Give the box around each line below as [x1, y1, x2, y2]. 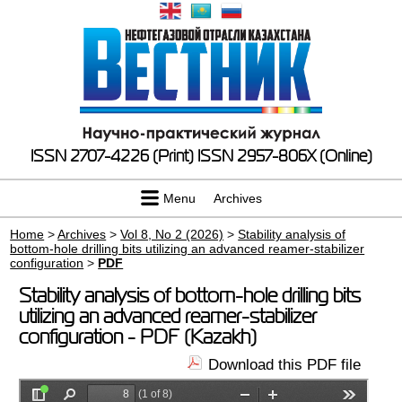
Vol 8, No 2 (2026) [120, 227, 224, 241]
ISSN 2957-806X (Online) [197, 147, 372, 165]
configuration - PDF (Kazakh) [19, 327, 258, 347]
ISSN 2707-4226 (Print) [30, 147, 194, 165]
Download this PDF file [207, 356, 361, 373]
